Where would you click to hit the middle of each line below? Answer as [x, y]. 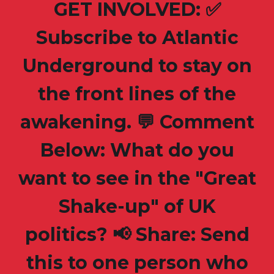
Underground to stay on [137, 66]
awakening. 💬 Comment [137, 122]
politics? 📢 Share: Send [137, 235]
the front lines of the [137, 94]
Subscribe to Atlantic [137, 38]
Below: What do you [137, 150]
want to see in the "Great [137, 179]
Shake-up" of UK [137, 207]
